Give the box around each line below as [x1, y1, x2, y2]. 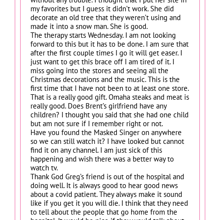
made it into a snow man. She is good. [30, 21, 148, 31]
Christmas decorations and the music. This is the [30, 74, 180, 84]
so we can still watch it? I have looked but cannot [30, 136, 184, 146]
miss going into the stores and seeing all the [30, 65, 168, 75]
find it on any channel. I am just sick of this [30, 145, 162, 155]
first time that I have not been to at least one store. [30, 83, 189, 93]
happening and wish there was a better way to [30, 154, 174, 164]
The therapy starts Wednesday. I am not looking [30, 30, 176, 40]
